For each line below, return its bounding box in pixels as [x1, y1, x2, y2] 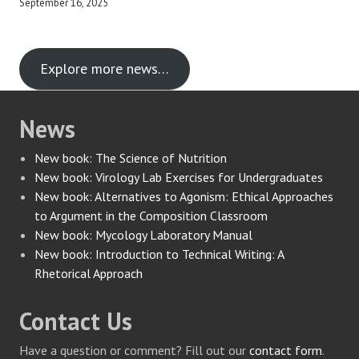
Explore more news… [39, 59, 169, 78]
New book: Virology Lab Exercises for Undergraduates [34, 169, 324, 185]
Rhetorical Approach [34, 265, 143, 281]
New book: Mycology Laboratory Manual [34, 227, 253, 243]
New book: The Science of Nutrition [34, 150, 228, 166]
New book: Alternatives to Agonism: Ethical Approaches [34, 188, 334, 204]
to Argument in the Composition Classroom [34, 208, 268, 224]
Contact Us [19, 305, 132, 337]
